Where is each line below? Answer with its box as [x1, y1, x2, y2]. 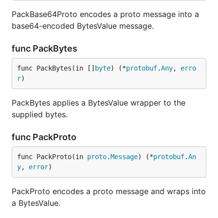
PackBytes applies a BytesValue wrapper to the [12, 98, 185, 108]
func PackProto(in [17, 153, 87, 161]
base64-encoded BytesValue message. [12, 21, 154, 31]
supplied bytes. [12, 109, 68, 119]
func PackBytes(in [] [17, 64, 95, 72]
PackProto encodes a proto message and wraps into [12, 186, 206, 196]
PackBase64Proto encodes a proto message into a [12, 9, 199, 19]
